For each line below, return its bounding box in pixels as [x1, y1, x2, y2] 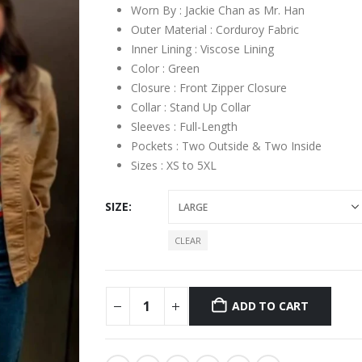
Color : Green [130, 61, 200, 77]
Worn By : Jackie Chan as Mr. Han [130, 2, 305, 19]
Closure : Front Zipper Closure [130, 80, 287, 96]
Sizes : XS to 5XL [130, 158, 217, 174]
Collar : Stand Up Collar [130, 99, 250, 116]
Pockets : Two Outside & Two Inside [130, 138, 322, 154]
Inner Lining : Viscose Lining [130, 41, 274, 57]
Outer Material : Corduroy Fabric [130, 22, 299, 38]
